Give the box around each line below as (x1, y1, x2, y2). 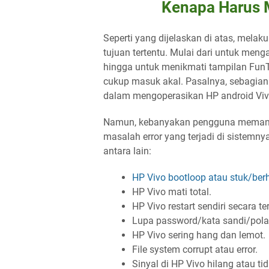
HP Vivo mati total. (132, 186, 211, 198)
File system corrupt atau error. (132, 244, 258, 255)
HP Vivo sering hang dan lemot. (132, 229, 265, 241)
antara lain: (103, 145, 151, 157)
